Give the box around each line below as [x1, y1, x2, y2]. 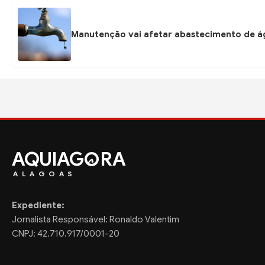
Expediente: [12, 200, 64, 211]
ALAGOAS [13, 169, 76, 178]
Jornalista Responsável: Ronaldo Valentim [12, 214, 179, 225]
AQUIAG [12, 147, 83, 171]
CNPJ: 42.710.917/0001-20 [12, 228, 119, 239]
